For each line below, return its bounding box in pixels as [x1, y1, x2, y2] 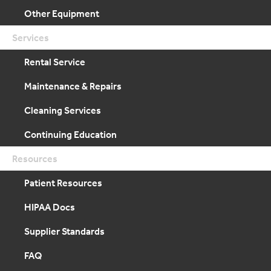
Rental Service [24, 56, 85, 68]
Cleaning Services [24, 104, 101, 116]
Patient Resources [24, 177, 102, 189]
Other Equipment [24, 7, 99, 19]
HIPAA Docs [24, 201, 75, 213]
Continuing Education [24, 128, 117, 140]
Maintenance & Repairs [24, 80, 122, 92]
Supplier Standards [24, 225, 105, 237]
